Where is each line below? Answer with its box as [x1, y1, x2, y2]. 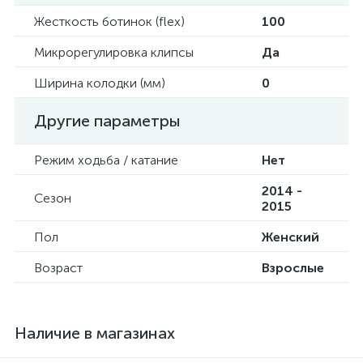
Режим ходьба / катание [34, 152, 178, 168]
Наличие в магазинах [15, 323, 175, 343]
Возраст [34, 260, 83, 275]
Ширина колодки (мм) [34, 75, 165, 91]
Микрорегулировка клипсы [34, 45, 194, 60]
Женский [262, 229, 319, 245]
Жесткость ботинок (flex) [34, 14, 185, 29]
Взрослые [262, 260, 324, 275]
